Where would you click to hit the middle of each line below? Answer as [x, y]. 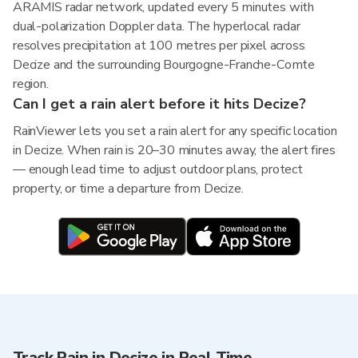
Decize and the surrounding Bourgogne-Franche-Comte [164, 65]
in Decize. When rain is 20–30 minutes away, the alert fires [174, 150]
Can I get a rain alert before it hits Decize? [159, 104]
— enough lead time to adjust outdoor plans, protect [158, 169]
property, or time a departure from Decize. [128, 189]
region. [31, 84]
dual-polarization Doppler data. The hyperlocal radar [157, 26]
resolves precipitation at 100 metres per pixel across [159, 46]
